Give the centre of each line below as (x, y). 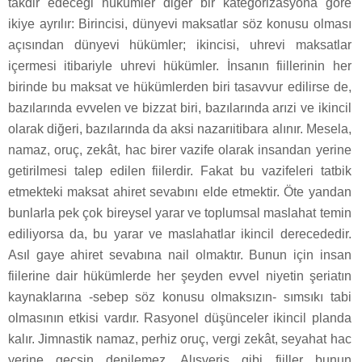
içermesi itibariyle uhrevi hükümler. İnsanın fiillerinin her (180, 66)
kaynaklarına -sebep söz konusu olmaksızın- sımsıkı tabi (180, 297)
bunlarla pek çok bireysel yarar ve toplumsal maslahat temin (180, 213)
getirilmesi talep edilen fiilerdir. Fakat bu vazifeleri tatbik (180, 171)
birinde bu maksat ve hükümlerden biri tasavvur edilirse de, (180, 87)
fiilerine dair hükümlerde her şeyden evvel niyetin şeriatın (180, 276)
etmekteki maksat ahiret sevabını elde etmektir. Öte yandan (180, 192)
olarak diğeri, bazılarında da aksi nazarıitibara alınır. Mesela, (180, 129)
